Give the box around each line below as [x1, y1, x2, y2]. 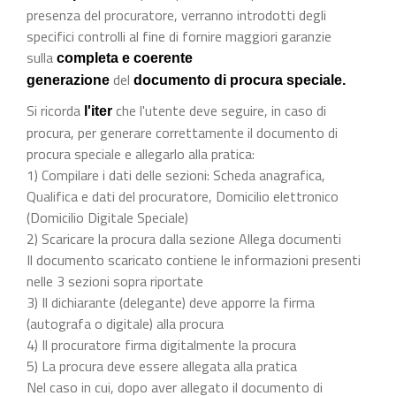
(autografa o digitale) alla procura [27, 312, 227, 334]
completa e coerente [57, 49, 193, 65]
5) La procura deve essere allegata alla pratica [27, 354, 297, 377]
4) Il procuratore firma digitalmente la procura [27, 333, 300, 355]
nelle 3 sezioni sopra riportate [27, 270, 207, 292]
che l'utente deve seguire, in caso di [116, 99, 326, 121]
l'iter [84, 103, 116, 118]
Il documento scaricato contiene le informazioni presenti [27, 248, 361, 270]
